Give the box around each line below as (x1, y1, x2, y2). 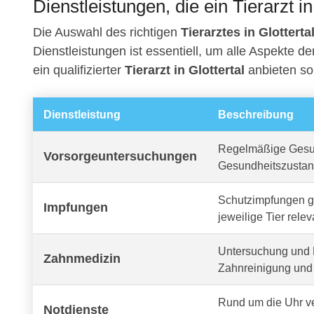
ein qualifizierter (33, 63, 125, 78)
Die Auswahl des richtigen (33, 25, 181, 40)
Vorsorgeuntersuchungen (43, 149, 197, 164)
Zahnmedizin (43, 252, 121, 266)
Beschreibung (218, 108, 294, 121)
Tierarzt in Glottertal (125, 63, 248, 78)
